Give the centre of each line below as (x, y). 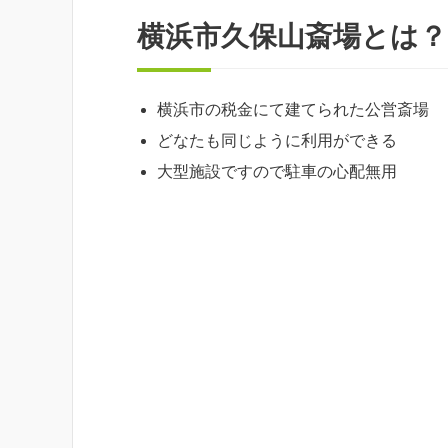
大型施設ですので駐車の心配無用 (277, 171)
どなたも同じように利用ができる (277, 140)
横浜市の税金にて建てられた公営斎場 (293, 109)
